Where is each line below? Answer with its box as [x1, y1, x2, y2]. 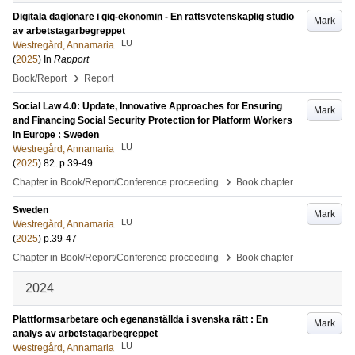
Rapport [54, 54, 89, 65]
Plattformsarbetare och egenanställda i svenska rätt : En [13, 314, 268, 325]
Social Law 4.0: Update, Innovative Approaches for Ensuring [13, 101, 282, 112]
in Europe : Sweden [13, 129, 99, 140]
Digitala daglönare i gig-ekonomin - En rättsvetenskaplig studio [13, 11, 294, 22]
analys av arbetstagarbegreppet [13, 328, 158, 339]
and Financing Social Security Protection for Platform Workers [13, 115, 292, 126]
